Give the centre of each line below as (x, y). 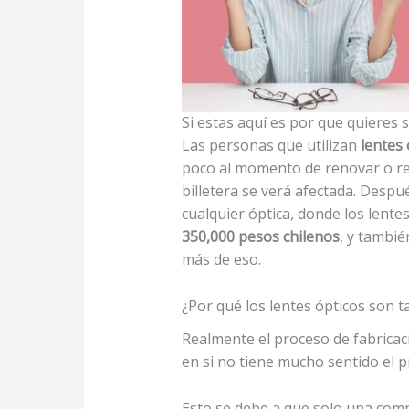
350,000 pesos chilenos (260, 237)
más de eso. (221, 260)
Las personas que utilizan (271, 146)
